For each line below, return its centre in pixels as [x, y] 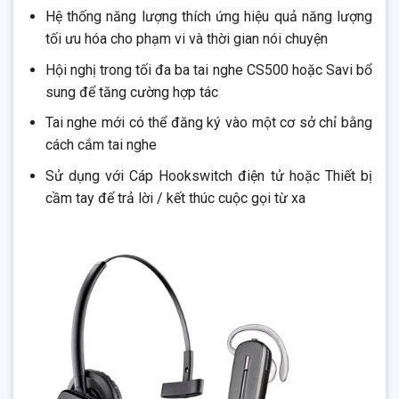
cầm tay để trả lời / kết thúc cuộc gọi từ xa [175, 195]
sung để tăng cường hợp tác [131, 89]
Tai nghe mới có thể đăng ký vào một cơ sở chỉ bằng [208, 119]
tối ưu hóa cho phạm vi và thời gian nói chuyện [186, 36]
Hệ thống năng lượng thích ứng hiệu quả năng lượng [208, 13]
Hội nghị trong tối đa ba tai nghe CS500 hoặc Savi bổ [208, 67]
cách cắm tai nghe [101, 142]
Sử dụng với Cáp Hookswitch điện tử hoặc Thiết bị [208, 173]
